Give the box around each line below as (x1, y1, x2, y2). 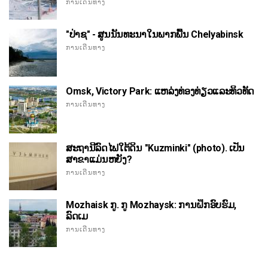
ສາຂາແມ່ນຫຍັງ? (66, 154, 132, 166)
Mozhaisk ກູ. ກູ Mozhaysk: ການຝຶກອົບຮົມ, (66, 199, 237, 211)
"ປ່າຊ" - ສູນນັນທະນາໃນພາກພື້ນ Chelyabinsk (66, 29, 243, 41)
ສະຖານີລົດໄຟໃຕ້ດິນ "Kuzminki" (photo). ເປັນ (66, 142, 245, 154)
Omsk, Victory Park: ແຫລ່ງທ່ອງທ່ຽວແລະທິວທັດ (66, 86, 255, 98)
